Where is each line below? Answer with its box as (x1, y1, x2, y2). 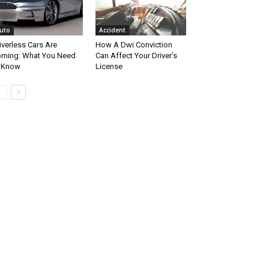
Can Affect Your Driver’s (95, 51, 177, 61)
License (95, 62, 122, 71)
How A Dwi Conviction (95, 40, 172, 50)
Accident (98, 26, 125, 35)
